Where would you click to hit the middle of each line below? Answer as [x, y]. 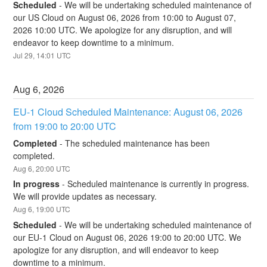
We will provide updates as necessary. [85, 196]
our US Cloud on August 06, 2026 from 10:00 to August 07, [125, 18]
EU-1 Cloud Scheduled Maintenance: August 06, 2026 [128, 112]
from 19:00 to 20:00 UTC [65, 126]
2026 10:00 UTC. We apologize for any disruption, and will [123, 30]
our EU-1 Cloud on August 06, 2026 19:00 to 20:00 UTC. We [128, 237]
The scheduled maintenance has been [138, 143]
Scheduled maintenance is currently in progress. [159, 184]
